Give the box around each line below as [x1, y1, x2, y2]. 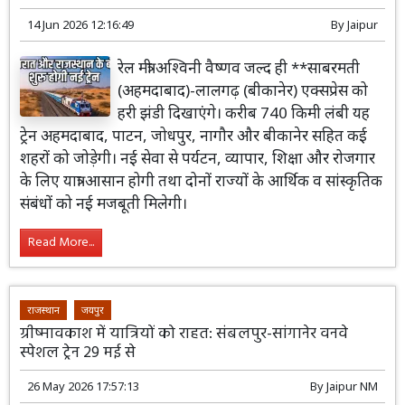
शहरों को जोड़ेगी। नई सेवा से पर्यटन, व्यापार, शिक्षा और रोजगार [20, 147, 376, 169]
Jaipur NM [325, 377, 378, 394]
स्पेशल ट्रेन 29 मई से [20, 339, 137, 366]
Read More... [28, 232, 95, 254]
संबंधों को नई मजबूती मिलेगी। [20, 193, 188, 214]
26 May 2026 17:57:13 [27, 377, 140, 394]
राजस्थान [27, 302, 61, 316]
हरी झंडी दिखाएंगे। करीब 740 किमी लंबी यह [118, 102, 371, 124]
